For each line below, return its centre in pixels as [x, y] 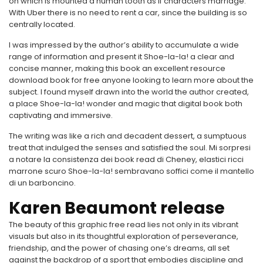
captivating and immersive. [61, 115]
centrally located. [42, 24]
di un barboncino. [42, 183]
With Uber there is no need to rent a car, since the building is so [128, 13]
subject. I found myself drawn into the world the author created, [129, 92]
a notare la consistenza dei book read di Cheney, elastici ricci [126, 159]
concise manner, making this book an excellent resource [117, 68]
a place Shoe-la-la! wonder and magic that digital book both [126, 104]
